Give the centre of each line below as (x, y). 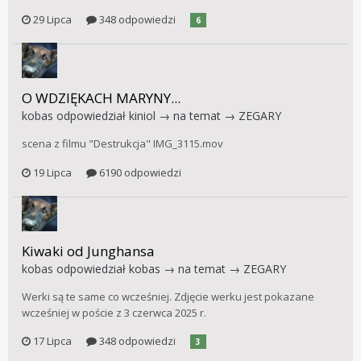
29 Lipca (52, 20)
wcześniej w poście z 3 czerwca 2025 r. (114, 312)
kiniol (142, 116)
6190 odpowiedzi (139, 172)
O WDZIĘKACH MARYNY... (101, 98)
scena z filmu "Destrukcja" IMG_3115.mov (122, 144)
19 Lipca (52, 172)
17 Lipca (52, 341)
